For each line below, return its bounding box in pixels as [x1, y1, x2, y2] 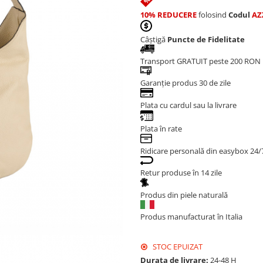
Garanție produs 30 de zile [140, 77, 231, 88]
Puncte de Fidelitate [167, 34, 245, 45]
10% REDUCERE [140, 9, 197, 20]
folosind [197, 9, 228, 20]
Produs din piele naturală [140, 190, 228, 200]
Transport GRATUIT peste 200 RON [140, 56, 261, 66]
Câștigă [140, 34, 167, 45]
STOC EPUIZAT [151, 241, 203, 252]
